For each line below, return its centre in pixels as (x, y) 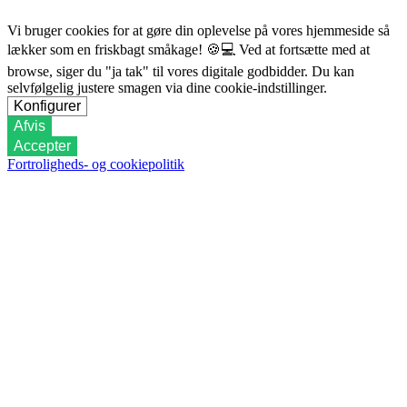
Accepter (42, 145)
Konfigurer (47, 105)
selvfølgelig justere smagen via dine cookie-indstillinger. (167, 87)
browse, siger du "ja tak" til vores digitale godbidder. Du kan (181, 71)
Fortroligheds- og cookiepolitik (96, 164)
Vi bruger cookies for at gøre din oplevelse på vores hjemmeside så (199, 30)
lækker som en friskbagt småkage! (107, 49)
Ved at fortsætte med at (303, 49)
